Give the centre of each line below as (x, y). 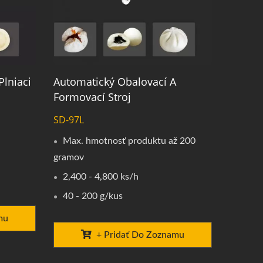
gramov (68, 158)
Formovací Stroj (92, 97)
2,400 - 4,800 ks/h (100, 177)
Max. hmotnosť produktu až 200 (129, 141)
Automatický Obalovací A (114, 82)
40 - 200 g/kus (92, 196)
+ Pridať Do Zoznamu (140, 235)
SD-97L (68, 120)
